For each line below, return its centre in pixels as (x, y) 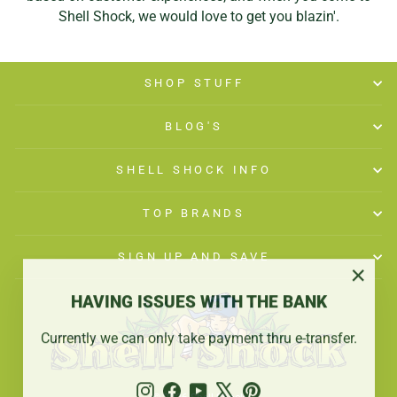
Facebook (210, 385)
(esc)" (374, 314)
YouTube (234, 385)
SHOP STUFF (194, 82)
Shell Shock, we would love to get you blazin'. (198, 16)
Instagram (185, 385)
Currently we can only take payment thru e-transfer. (198, 335)
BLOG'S (194, 126)
